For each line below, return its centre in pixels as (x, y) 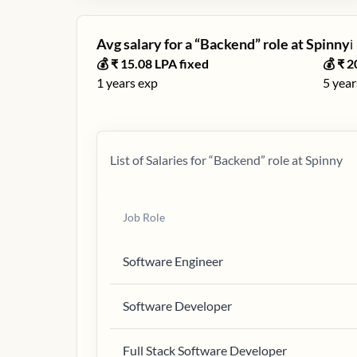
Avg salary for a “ (148, 44)
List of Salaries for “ (162, 160)
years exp (131, 82)
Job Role (144, 217)
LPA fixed (180, 63)
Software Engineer (173, 261)
